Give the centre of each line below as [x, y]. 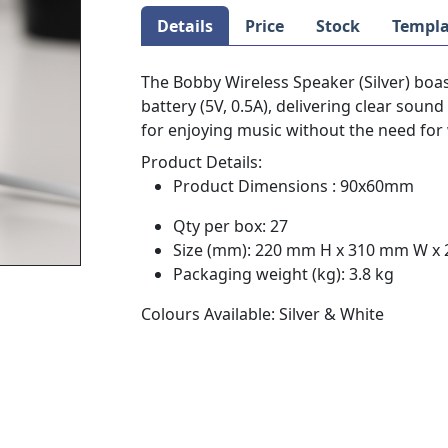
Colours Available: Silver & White [262, 313]
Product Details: [201, 161]
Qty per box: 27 [230, 225]
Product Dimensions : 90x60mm [293, 185]
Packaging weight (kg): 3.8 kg [283, 273]
